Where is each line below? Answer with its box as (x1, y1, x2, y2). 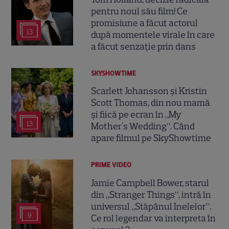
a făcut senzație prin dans (91, 40, 196, 52)
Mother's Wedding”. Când (91, 121, 195, 132)
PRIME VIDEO (91, 161, 132, 170)
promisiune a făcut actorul (91, 17, 198, 29)
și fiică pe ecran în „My (91, 109, 181, 121)
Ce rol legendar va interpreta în (91, 212, 216, 224)
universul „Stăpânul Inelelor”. (91, 200, 212, 212)
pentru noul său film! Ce (91, 5, 188, 17)
